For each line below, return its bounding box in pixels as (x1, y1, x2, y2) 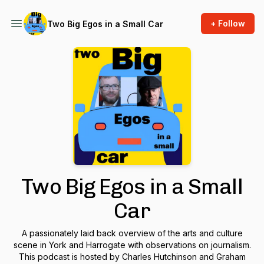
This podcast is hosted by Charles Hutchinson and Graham (18, 252, 246, 262)
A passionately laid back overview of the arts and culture (21, 228, 243, 238)
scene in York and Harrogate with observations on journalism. (13, 240, 251, 250)
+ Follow (210, 18, 245, 28)
